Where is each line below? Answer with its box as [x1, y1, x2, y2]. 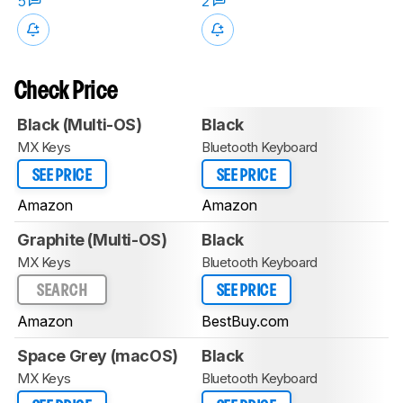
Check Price [14, 80, 119, 103]
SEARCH [37, 283, 87, 300]
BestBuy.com [201, 311, 289, 330]
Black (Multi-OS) [17, 114, 142, 134]
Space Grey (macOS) [17, 345, 178, 365]
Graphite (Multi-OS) [17, 230, 167, 250]
